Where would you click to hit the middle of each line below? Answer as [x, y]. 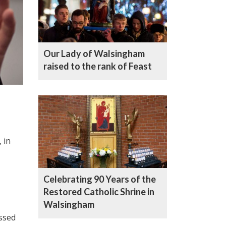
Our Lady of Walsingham [94, 54]
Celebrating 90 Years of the [100, 179]
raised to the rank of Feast [98, 66]
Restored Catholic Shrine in [99, 192]
